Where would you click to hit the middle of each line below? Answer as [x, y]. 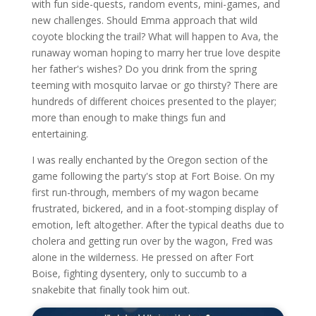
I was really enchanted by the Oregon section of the [150, 159]
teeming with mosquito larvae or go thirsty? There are [154, 85]
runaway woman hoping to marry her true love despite [156, 52]
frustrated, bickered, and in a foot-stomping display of [154, 208]
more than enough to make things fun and [128, 117]
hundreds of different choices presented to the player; [154, 101]
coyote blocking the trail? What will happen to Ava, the [155, 36]
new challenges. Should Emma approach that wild [144, 20]
